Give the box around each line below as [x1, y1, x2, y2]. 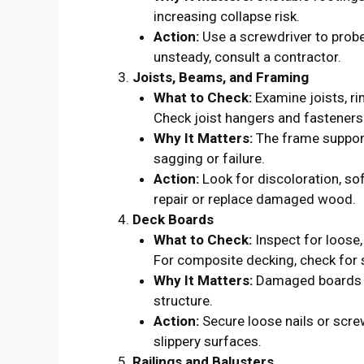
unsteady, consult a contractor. [153, 48, 341, 65]
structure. [153, 292, 213, 309]
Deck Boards [132, 210, 214, 227]
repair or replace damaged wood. [153, 190, 356, 207]
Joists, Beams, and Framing [132, 68, 309, 85]
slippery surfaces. [153, 332, 262, 349]
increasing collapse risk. [153, 7, 300, 24]
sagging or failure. [153, 149, 265, 167]
